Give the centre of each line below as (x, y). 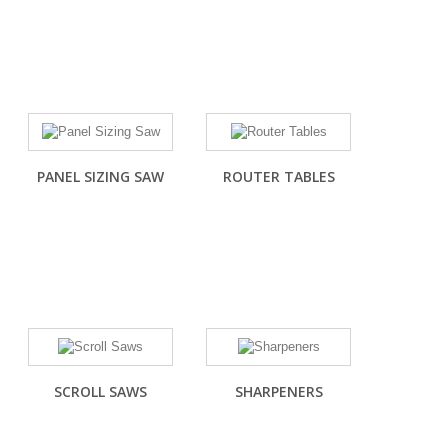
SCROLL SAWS (100, 391)
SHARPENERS (278, 391)
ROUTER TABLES (278, 176)
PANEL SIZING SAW (100, 176)
